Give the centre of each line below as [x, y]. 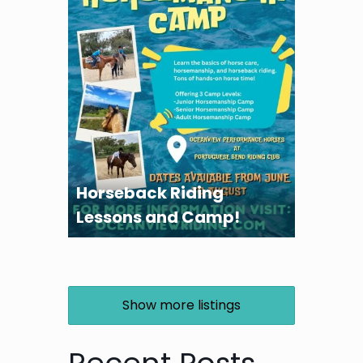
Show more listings [181, 305]
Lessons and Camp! [158, 217]
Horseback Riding [150, 192]
